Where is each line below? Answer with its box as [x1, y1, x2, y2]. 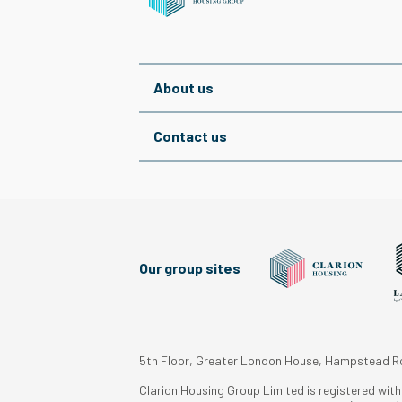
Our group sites [138, 259, 240, 277]
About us [153, 79, 214, 97]
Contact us [153, 127, 227, 145]
